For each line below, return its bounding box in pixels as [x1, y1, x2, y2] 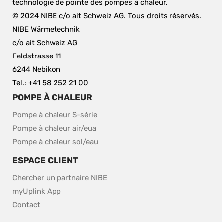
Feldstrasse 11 [12, 52, 61, 61]
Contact [12, 200, 40, 210]
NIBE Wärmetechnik [12, 25, 80, 34]
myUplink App [12, 187, 61, 196]
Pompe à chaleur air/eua [12, 124, 96, 133]
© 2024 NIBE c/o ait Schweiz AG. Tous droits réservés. [12, 11, 201, 21]
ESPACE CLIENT [12, 155, 78, 166]
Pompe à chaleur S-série [12, 111, 97, 120]
